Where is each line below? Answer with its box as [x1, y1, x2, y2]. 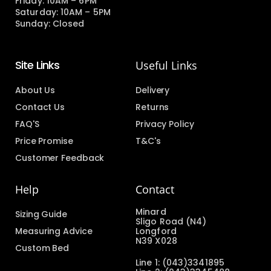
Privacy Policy [135, 118, 194, 131]
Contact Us [15, 101, 65, 114]
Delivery [135, 84, 170, 97]
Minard [135, 206, 166, 218]
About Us [15, 84, 56, 97]
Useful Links [135, 58, 197, 73]
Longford [135, 225, 177, 238]
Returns [135, 101, 169, 114]
